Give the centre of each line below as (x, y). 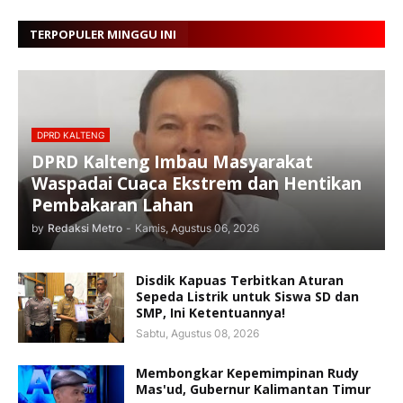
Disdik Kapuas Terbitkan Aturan (240, 280)
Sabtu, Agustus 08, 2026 (197, 333)
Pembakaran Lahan (112, 205)
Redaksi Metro (85, 228)
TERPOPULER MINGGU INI (103, 34)
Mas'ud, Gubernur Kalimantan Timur (253, 389)
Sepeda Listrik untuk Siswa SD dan (247, 296)
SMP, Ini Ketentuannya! (210, 313)
